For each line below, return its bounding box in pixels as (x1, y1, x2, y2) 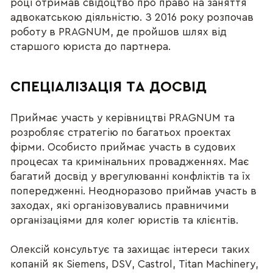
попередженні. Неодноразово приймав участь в (10, 186, 257, 197)
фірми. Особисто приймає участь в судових (10, 142, 236, 153)
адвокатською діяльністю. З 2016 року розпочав (10, 12, 254, 23)
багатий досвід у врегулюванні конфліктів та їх (10, 171, 251, 182)
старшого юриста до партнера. (10, 41, 171, 52)
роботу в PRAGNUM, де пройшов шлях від (10, 27, 227, 38)
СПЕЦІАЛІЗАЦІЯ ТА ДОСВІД (10, 80, 207, 95)
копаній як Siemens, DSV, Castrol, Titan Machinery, (10, 259, 259, 270)
